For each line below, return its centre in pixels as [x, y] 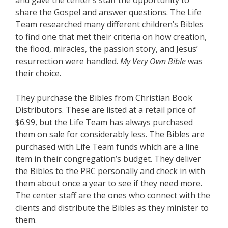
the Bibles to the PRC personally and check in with [110, 171]
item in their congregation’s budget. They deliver [108, 159]
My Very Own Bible [154, 61]
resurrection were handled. [68, 61]
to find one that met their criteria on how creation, [111, 37]
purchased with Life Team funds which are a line [107, 147]
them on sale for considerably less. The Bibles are [110, 134]
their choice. [38, 73]
